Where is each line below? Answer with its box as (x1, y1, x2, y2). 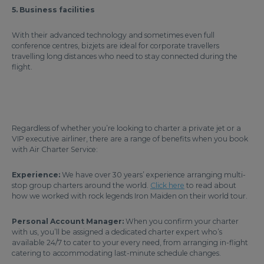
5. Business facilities (12, 5, 95, 14)
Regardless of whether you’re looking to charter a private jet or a (12, 124, 241, 133)
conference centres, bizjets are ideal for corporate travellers (12, 41, 219, 50)
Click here (150, 181, 184, 190)
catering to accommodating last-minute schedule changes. (12, 249, 221, 258)
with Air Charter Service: (12, 145, 100, 154)
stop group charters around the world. (12, 181, 150, 190)
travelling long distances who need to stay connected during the (12, 52, 237, 61)
